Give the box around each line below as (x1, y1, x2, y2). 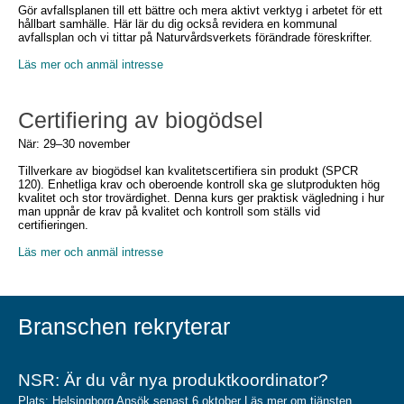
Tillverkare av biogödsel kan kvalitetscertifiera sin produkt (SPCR (18, 164, 358, 178)
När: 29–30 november (18, 137, 130, 151)
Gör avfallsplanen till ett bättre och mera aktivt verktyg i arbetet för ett (18, 4, 382, 17)
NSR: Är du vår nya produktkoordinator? (18, 371, 328, 390)
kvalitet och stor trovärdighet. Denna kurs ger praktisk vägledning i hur (18, 191, 384, 205)
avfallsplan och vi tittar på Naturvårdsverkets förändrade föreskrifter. (18, 31, 372, 44)
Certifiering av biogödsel (18, 107, 263, 133)
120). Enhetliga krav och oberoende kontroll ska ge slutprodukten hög (18, 178, 380, 191)
